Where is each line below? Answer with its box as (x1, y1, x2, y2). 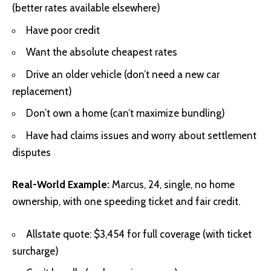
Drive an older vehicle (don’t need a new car (26, 68, 220, 80)
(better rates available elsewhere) (12, 2, 160, 15)
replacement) (12, 85, 72, 97)
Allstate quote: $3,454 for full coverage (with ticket (26, 227, 252, 240)
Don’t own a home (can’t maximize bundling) (26, 107, 225, 120)
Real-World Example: (12, 178, 109, 191)
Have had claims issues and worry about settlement (26, 129, 256, 142)
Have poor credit (26, 24, 100, 36)
